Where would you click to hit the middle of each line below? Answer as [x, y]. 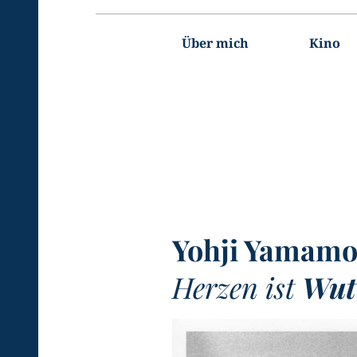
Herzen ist [237, 286]
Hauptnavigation [140, 21]
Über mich [215, 43]
